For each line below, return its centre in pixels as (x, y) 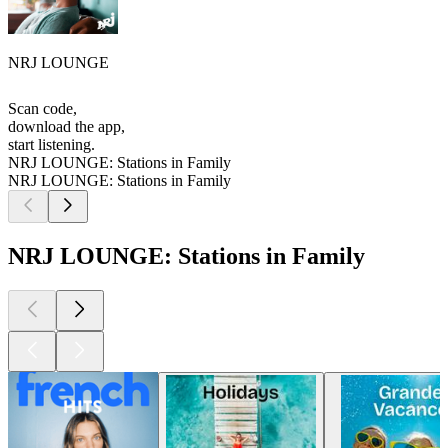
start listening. (51, 145)
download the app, (66, 127)
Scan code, (42, 109)
